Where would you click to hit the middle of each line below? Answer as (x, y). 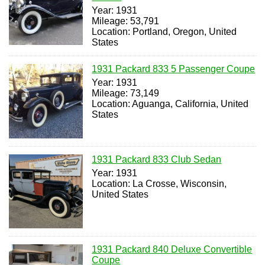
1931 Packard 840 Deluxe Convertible (172, 249)
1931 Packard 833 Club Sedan (157, 159)
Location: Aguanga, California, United (170, 104)
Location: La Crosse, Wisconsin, (159, 183)
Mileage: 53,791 (126, 21)
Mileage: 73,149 (126, 93)
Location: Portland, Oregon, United (164, 32)
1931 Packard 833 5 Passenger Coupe (174, 69)
